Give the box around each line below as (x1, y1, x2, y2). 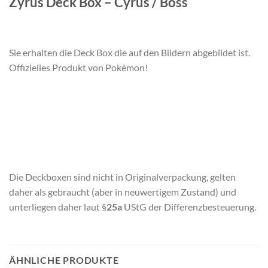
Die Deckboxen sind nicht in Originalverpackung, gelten (9, 170, 236, 182)
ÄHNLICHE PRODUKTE (9, 254, 119, 266)
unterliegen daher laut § (9, 200, 106, 212)
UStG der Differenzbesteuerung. (122, 200, 256, 212)
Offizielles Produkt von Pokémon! (9, 61, 148, 73)
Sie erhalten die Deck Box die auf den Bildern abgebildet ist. (9, 46, 250, 58)
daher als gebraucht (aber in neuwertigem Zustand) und (9, 185, 236, 197)
